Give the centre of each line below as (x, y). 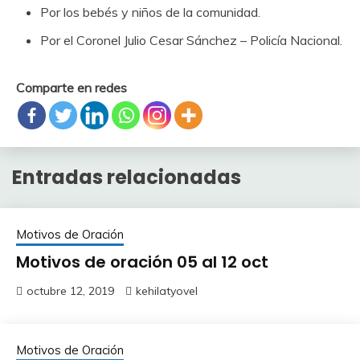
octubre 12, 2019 (70, 290)
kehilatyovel (167, 290)
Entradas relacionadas (127, 177)
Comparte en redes (72, 87)
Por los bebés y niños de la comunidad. (150, 12)
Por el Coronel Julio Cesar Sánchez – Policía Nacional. (191, 40)
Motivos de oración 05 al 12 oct (142, 262)
